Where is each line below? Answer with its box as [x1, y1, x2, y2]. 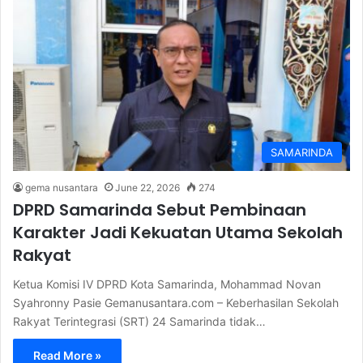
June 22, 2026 [115, 181, 180, 194]
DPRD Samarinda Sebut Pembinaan [13, 199, 306, 222]
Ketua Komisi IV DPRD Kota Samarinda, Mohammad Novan [13, 277, 321, 292]
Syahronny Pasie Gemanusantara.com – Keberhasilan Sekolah [13, 296, 339, 310]
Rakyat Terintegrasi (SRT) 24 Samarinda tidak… [13, 314, 266, 329]
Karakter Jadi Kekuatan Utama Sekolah [13, 221, 343, 245]
